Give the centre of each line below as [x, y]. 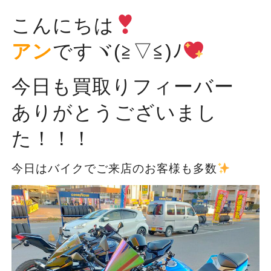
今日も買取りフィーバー [122, 87]
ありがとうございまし [114, 113]
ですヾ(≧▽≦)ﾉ [117, 51]
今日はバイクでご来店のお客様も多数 [114, 168]
